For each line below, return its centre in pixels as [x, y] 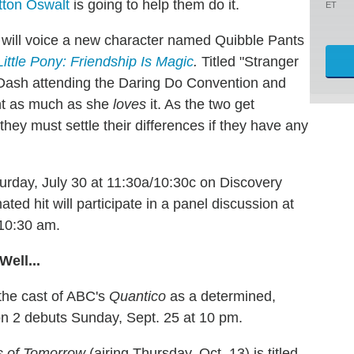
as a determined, [221, 296]
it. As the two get [200, 104]
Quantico [137, 296]
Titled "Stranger [248, 61]
